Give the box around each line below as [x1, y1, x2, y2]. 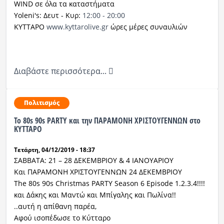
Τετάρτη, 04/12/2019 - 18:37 [13, 145, 95, 154]
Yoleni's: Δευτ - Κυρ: [13, 10, 82, 20]
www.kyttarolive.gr [46, 22, 108, 32]
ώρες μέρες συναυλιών [108, 22, 187, 32]
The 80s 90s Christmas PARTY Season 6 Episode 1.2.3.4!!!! [13, 178, 205, 188]
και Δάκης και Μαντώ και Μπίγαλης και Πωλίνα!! [13, 190, 176, 200]
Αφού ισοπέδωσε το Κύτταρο [13, 213, 110, 223]
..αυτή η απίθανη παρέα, [13, 201, 96, 211]
